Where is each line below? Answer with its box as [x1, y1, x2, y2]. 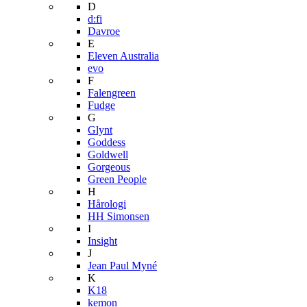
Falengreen [88, 87, 136, 99]
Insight [88, 235, 117, 247]
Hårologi [88, 198, 126, 210]
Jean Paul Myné [88, 260, 157, 271]
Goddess [88, 136, 125, 148]
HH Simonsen [88, 210, 149, 222]
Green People [88, 173, 147, 185]
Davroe [88, 25, 120, 37]
